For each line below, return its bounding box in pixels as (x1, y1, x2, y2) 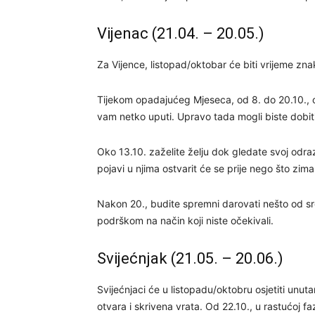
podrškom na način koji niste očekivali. (97, 214, 274, 226)
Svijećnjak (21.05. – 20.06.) (97, 250, 283, 267)
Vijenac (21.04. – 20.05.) (97, 25, 264, 42)
